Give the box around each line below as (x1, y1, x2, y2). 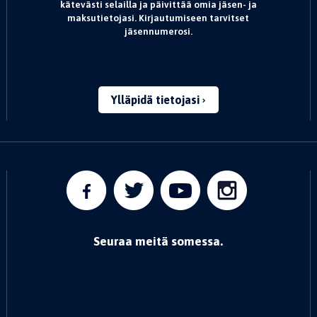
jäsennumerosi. (124, 25, 192, 37)
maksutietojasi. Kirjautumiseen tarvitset (67, 12, 250, 23)
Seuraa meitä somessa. (93, 234, 224, 248)
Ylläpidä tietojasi (110, 93, 202, 106)
